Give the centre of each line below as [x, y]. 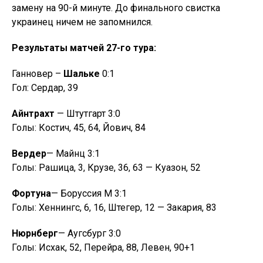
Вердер [29, 154]
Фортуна [31, 193]
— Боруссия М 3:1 [89, 193]
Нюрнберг [35, 233]
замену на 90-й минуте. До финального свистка [116, 8]
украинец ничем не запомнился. [82, 22]
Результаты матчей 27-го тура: [84, 48]
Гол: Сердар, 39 [45, 88]
